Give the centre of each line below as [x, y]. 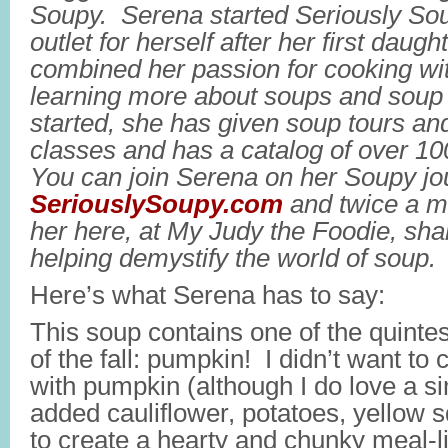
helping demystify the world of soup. [233, 258]
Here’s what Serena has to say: [207, 295]
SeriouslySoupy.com [160, 204]
